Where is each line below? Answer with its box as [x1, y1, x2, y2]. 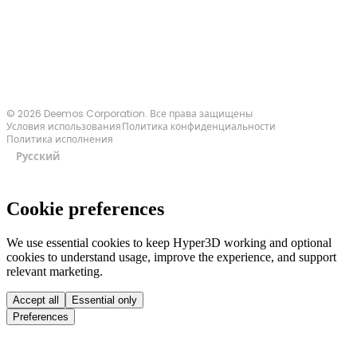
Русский [15, 148, 60, 164]
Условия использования [6, 120, 121, 134]
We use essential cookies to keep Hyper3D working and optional [6, 235, 331, 249]
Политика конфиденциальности [122, 120, 276, 134]
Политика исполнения [6, 132, 113, 147]
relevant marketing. [6, 264, 103, 278]
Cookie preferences [6, 198, 164, 220]
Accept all [13, 293, 59, 306]
